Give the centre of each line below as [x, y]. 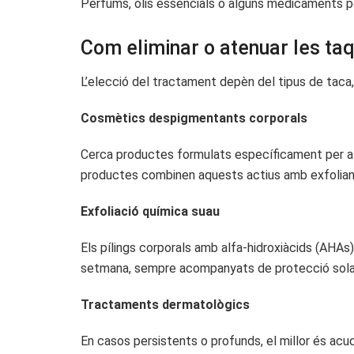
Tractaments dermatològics [165, 304]
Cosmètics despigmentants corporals [194, 118]
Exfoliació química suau [150, 211]
